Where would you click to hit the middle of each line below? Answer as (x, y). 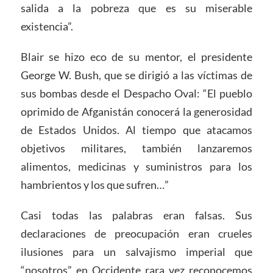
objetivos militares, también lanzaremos (136, 148)
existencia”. (47, 27)
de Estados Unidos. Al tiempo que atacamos (136, 130)
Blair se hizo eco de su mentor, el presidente (136, 57)
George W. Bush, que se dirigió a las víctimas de (136, 75)
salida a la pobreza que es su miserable (136, 8)
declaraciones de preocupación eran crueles (136, 234)
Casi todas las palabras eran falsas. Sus (136, 215)
